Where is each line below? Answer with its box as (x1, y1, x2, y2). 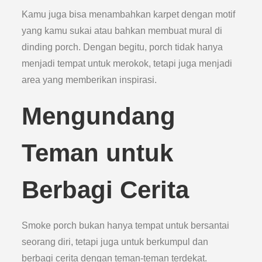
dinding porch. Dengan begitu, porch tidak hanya (22, 42, 223, 52)
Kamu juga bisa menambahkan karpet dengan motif (22, 9, 236, 19)
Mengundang (22, 102, 176, 130)
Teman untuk (22, 139, 174, 167)
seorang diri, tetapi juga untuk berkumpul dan (22, 237, 209, 247)
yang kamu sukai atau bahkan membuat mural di (22, 26, 223, 36)
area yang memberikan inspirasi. (22, 75, 157, 85)
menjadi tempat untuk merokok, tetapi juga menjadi (22, 58, 233, 68)
